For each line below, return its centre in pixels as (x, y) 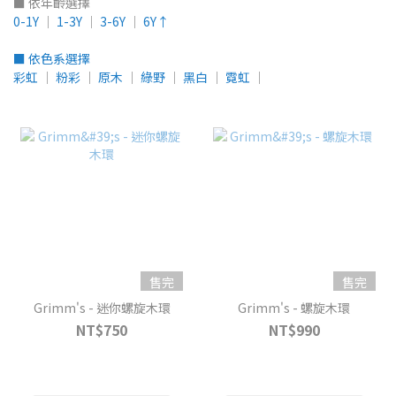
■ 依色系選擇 (52, 58)
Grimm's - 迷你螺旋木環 (102, 307)
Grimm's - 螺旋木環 (294, 307)
